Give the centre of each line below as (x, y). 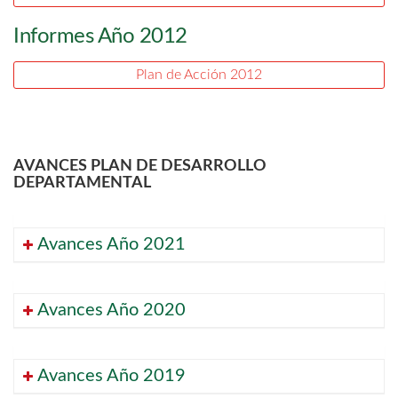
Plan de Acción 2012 (199, 75)
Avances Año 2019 (111, 376)
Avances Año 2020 (111, 310)
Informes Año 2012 (100, 37)
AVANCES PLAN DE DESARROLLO (140, 167)
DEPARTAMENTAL (82, 183)
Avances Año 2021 (111, 245)
